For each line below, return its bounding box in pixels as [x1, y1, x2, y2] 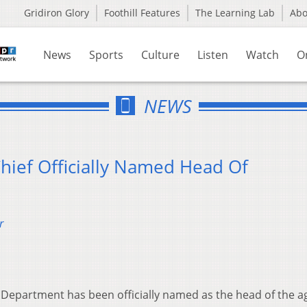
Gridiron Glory [24, 6, 89, 19]
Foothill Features [104, 6, 180, 19]
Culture [141, 47, 180, 62]
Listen [197, 47, 228, 62]
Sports [89, 47, 123, 62]
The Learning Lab [195, 6, 275, 19]
